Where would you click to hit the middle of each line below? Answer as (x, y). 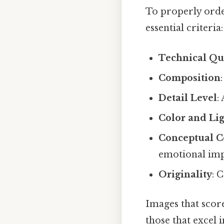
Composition (190, 78)
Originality (185, 174)
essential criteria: (184, 28)
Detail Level (188, 98)
